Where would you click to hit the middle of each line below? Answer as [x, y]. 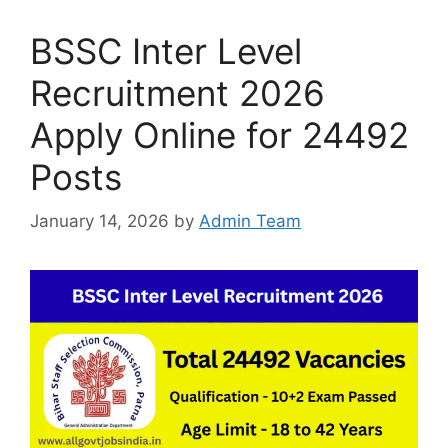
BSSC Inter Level [166, 50]
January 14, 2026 [99, 221]
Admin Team [250, 221]
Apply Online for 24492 [219, 134]
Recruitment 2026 [177, 92]
